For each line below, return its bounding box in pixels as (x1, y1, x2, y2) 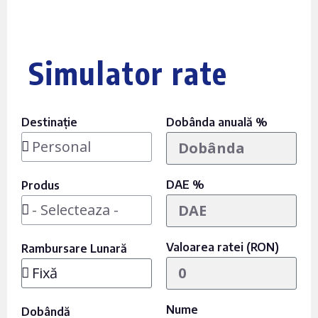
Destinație (21, 115, 77, 130)
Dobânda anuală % (166, 115, 268, 130)
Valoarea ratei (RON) (166, 240, 279, 255)
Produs (21, 178, 60, 193)
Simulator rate (28, 54, 229, 92)
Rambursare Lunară (21, 241, 127, 256)
